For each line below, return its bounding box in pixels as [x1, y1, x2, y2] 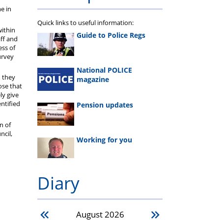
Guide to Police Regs [77, 30, 145, 40]
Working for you [77, 135, 132, 145]
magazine [77, 74, 109, 84]
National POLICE [77, 65, 132, 75]
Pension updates [77, 100, 133, 110]
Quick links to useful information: [37, 18, 134, 27]
